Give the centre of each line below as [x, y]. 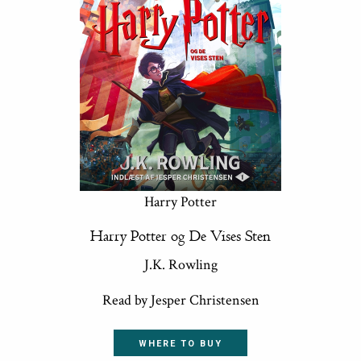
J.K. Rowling [180, 265]
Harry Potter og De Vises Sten [180, 237]
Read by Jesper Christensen [180, 300]
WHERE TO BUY [180, 344]
